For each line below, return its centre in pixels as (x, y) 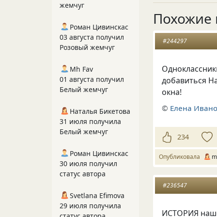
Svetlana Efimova (97, 195)
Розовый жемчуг (87, 47)
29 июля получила (90, 206)
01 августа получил (92, 79)
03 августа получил (92, 37)
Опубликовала (181, 156)
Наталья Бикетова (100, 111)
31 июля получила (90, 121)
